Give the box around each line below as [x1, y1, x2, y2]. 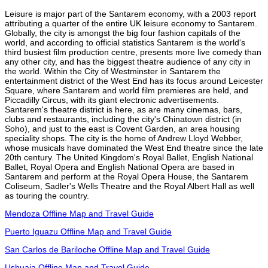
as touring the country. [5, 190, 89, 200]
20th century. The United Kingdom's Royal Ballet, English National [5, 152, 253, 162]
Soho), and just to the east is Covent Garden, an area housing [5, 123, 240, 133]
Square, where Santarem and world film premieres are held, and [5, 85, 248, 95]
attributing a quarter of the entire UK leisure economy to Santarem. [5, 18, 257, 28]
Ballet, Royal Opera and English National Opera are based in [5, 162, 234, 172]
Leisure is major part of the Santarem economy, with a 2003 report [5, 8, 256, 19]
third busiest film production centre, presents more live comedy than [5, 47, 261, 57]
